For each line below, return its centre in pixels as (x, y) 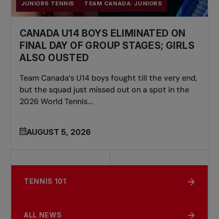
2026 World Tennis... (57, 102)
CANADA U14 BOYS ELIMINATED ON (103, 33)
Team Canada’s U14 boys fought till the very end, (109, 78)
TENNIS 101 (45, 182)
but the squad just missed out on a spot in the (105, 90)
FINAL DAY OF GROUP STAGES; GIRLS (107, 46)
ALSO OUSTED (55, 58)
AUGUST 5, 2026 (59, 132)
